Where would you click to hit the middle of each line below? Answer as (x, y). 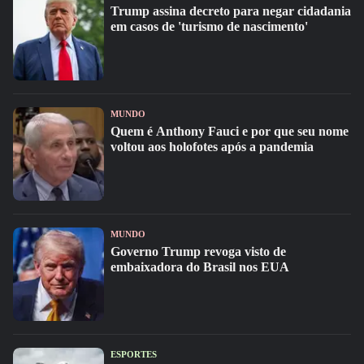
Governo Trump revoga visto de (198, 251)
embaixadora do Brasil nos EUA (200, 267)
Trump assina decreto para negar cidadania (231, 11)
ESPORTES (134, 354)
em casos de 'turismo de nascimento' (209, 26)
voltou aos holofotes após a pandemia (212, 147)
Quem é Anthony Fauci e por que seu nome (230, 131)
